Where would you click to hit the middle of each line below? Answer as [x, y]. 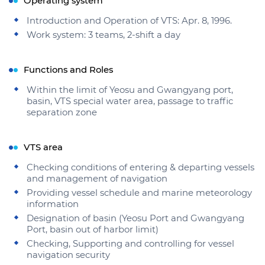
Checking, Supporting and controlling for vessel [130, 244]
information [53, 204]
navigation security [68, 255]
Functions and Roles [68, 70]
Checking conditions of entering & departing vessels [140, 167]
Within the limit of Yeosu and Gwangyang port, [130, 90]
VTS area [43, 147]
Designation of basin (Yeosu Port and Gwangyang [135, 218]
